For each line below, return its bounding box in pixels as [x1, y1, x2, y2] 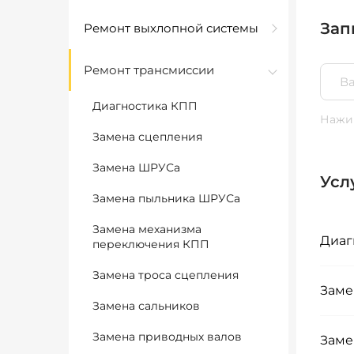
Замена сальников [92, 299, 200, 313]
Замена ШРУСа [92, 160, 180, 175]
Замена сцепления [92, 130, 202, 144]
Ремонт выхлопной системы [84, 21, 258, 36]
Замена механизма [92, 222, 201, 236]
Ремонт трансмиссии [84, 62, 214, 77]
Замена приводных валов [92, 330, 242, 344]
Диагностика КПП [92, 99, 198, 113]
